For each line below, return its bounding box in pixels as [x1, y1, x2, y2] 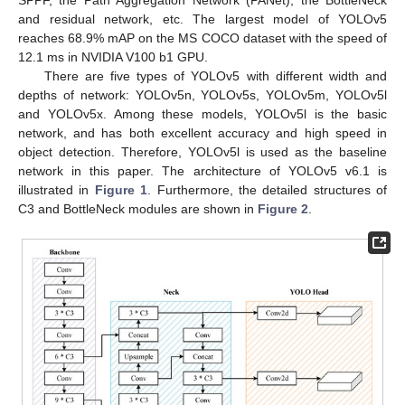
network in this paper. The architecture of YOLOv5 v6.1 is [18, 163, 387, 178]
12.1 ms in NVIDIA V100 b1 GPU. [18, 49, 208, 64]
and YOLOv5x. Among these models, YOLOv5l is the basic [18, 106, 387, 121]
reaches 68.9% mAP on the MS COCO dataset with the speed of [18, 30, 387, 45]
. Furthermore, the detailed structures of [147, 182, 387, 197]
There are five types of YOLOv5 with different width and [43, 68, 387, 83]
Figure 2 [258, 201, 308, 216]
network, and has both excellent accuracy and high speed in [18, 125, 387, 140]
